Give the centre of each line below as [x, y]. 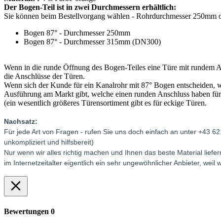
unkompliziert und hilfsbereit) [49, 142]
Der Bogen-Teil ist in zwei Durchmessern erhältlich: [90, 7]
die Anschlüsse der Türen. [44, 76]
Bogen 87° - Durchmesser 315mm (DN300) [92, 42]
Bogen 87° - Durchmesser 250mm [77, 33]
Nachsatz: [21, 122]
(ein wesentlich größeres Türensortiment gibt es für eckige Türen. [105, 103]
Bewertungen [27, 211]
